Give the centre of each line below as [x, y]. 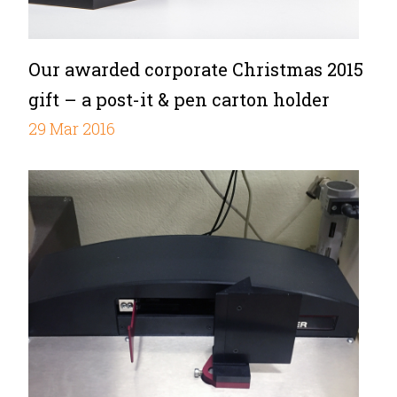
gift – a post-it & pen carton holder [179, 100]
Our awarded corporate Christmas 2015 [196, 70]
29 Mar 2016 [72, 129]
